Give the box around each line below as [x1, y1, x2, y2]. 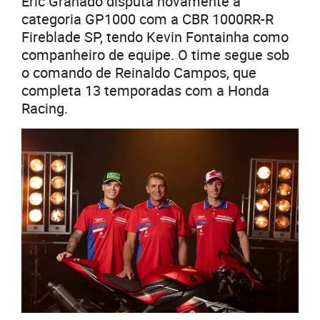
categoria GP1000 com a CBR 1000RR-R [21, 9, 274, 29]
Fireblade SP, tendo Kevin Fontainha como [21, 26, 289, 46]
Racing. [21, 98, 68, 118]
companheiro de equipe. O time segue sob [21, 44, 289, 64]
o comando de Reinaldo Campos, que [21, 62, 256, 82]
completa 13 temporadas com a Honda [21, 80, 269, 100]
